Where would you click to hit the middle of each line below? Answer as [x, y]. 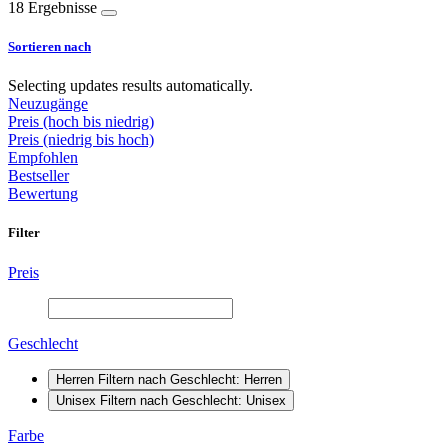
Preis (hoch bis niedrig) [81, 122]
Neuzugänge [48, 104]
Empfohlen [43, 158]
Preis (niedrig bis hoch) [81, 140]
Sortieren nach [49, 47]
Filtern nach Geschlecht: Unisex [193, 400]
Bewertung [43, 194]
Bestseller [38, 176]
